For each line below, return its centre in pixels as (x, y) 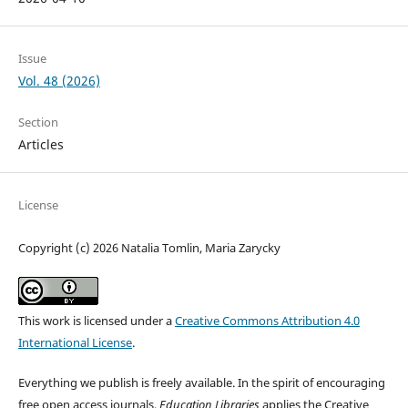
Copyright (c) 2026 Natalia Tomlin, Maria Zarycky (149, 247)
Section (38, 122)
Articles (41, 144)
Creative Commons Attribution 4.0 (267, 320)
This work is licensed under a (96, 320)
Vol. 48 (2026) (59, 80)
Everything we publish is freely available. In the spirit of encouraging (201, 382)
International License (75, 342)
